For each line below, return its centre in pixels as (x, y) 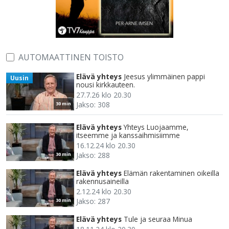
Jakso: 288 (93, 155)
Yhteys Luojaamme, (156, 127)
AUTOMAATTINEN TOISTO (71, 58)
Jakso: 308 (93, 105)
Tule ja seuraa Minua (158, 219)
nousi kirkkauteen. (106, 85)
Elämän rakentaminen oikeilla (171, 173)
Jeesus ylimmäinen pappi (164, 77)
